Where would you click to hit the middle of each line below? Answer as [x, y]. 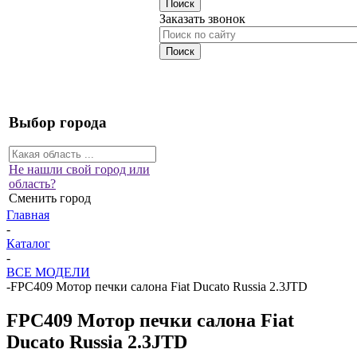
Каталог [28, 243]
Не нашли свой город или [79, 170]
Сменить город [50, 198]
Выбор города [58, 122]
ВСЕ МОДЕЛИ [48, 272]
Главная [28, 215]
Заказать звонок [202, 19]
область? [32, 184]
